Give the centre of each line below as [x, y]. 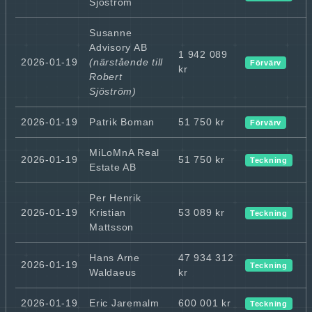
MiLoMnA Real [124, 152]
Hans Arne [115, 257]
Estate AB [113, 167]
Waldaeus [113, 272]
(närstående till [126, 62]
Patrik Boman [122, 122]
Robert [106, 76]
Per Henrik [115, 197]
